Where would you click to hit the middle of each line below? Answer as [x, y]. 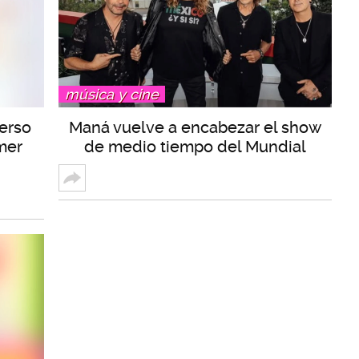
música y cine [112, 94]
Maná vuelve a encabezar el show [195, 127]
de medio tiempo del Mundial [195, 147]
